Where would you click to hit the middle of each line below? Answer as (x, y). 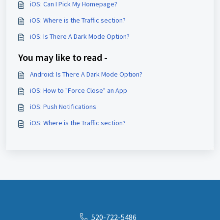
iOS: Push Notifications (63, 107)
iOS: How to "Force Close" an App (79, 90)
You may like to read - (63, 57)
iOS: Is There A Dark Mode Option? (80, 36)
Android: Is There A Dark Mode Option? (86, 74)
